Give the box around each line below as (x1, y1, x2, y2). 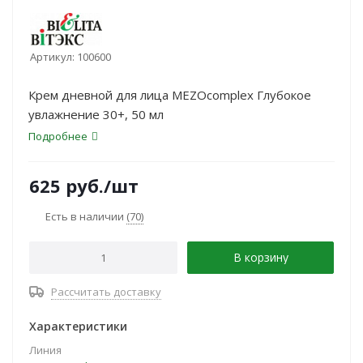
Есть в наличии (45, 208, 126, 224)
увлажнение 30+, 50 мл (28, 106, 164, 122)
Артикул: (30, 49, 75, 64)
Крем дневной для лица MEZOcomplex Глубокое (28, 87, 311, 103)
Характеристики (29, 318, 127, 334)
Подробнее (28, 129, 88, 143)
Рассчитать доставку (51, 284, 161, 299)
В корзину (233, 250, 288, 265)
